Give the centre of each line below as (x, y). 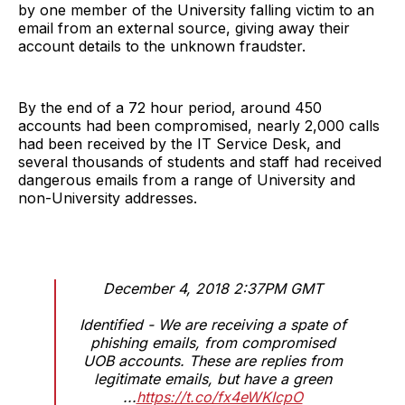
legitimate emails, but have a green (212, 378)
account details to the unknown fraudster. (162, 46)
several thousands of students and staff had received (200, 161)
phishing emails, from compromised (212, 342)
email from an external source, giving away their (184, 28)
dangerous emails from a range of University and (187, 179)
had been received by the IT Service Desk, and (179, 143)
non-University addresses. (108, 198)
